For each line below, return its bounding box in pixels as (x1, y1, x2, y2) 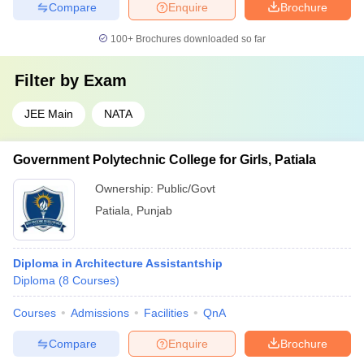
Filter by (15, 71, 84, 89)
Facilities (144, 306, 188, 319)
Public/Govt (157, 182, 215, 195)
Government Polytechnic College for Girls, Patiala (13, 153, 316, 167)
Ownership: (95, 182, 157, 195)
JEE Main (24, 107, 73, 120)
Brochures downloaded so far (133, 33, 266, 45)
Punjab (136, 204, 172, 217)
